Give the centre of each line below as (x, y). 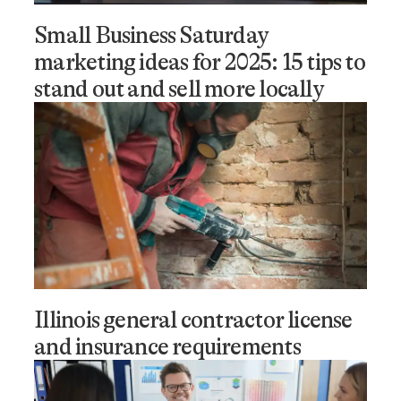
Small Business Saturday (152, 35)
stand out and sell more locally (179, 89)
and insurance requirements (167, 347)
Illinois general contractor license (193, 320)
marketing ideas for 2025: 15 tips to (200, 62)
